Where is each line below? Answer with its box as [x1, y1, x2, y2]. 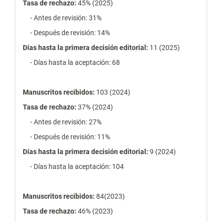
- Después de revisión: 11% [23, 133, 110, 141]
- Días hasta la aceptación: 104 [23, 163, 124, 171]
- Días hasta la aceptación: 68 [23, 58, 120, 67]
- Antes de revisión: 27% [23, 118, 102, 126]
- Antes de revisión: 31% [23, 14, 102, 22]
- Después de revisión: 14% [23, 29, 110, 37]
